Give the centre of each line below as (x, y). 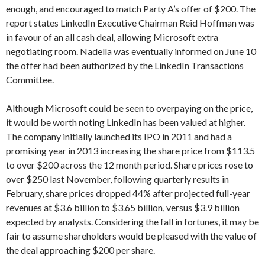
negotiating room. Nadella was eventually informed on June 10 (131, 51)
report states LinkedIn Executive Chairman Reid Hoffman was (130, 23)
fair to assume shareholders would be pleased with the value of (131, 236)
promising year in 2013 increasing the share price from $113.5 (130, 151)
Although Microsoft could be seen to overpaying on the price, (129, 108)
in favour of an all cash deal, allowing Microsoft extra (112, 37)
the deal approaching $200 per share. (80, 250)
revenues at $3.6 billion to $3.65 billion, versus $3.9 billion (123, 207)
